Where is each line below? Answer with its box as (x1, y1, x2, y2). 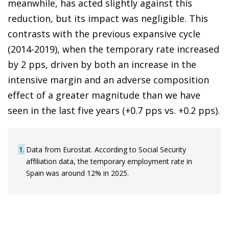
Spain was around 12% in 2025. (26, 168, 129, 178)
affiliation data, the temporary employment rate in (26, 156, 192, 167)
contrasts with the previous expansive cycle (8, 28, 200, 40)
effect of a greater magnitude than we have (8, 89, 200, 102)
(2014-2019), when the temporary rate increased (8, 43, 219, 56)
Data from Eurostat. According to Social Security (26, 145, 186, 155)
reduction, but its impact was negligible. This (8, 12, 208, 25)
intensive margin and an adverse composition (8, 74, 209, 86)
